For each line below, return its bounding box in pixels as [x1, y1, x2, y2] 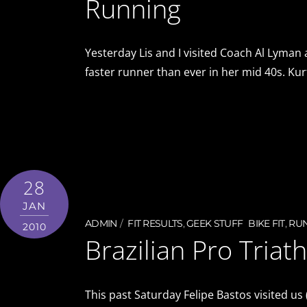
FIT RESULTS [127, 217, 183, 229]
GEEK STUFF [186, 217, 243, 229]
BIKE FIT [248, 217, 285, 229]
